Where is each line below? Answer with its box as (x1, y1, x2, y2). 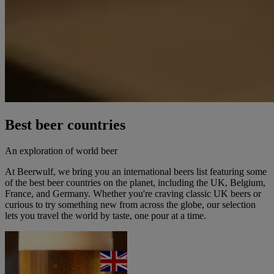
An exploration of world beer (5, 145, 117, 156)
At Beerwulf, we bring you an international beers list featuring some (5, 166, 267, 177)
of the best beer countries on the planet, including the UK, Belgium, (5, 177, 265, 188)
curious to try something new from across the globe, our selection (5, 199, 256, 210)
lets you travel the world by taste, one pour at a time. (5, 210, 206, 221)
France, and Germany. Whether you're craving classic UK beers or (5, 188, 261, 199)
